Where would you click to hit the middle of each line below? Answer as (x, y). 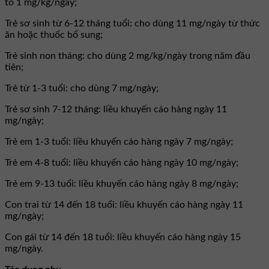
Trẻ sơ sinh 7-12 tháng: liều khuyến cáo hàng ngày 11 (116, 109)
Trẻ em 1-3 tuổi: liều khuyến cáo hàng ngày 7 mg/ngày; (119, 141)
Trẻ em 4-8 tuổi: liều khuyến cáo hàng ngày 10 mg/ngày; (122, 162)
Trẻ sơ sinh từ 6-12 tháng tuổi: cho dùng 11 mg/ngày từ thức (132, 23)
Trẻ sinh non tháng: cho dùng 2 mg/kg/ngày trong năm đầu (128, 56)
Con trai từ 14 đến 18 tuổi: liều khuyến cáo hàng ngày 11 (124, 204)
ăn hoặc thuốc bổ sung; (54, 35)
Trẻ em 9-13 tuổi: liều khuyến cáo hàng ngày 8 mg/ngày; (122, 183)
